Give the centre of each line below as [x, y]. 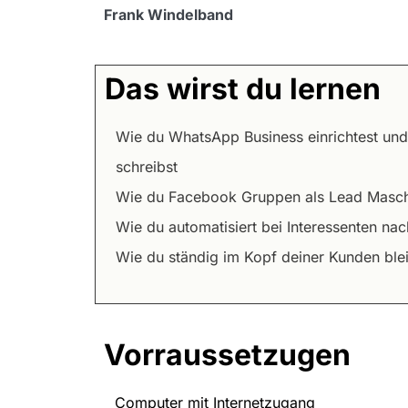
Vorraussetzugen [228, 355]
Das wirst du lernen [243, 89]
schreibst [147, 167]
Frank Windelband [169, 15]
